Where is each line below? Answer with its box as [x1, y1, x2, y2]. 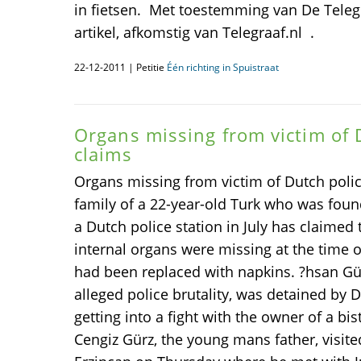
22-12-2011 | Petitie [74, 60, 167, 74]
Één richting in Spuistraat [167, 60, 279, 74]
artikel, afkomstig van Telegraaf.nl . [74, 23, 314, 42]
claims [74, 142, 132, 166]
